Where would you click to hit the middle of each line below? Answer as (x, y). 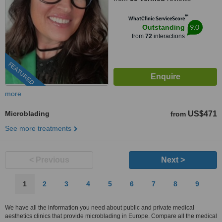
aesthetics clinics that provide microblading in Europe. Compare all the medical (111, 216)
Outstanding (163, 27)
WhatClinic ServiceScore (156, 19)
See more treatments (38, 128)
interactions (168, 36)
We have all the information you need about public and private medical (100, 208)
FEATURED (21, 74)
